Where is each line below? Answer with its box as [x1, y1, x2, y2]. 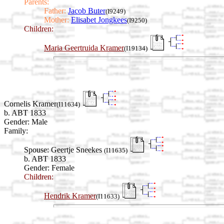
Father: [44, 6, 66, 15]
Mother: [44, 15, 69, 24]
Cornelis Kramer [4, 99, 56, 108]
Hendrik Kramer [44, 191, 96, 200]
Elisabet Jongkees [71, 15, 127, 24]
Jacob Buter [68, 6, 105, 15]
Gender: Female [24, 163, 74, 172]
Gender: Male [4, 117, 47, 126]
